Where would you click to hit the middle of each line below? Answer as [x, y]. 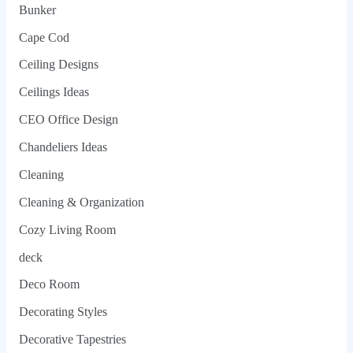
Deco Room [49, 284]
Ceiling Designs [58, 65]
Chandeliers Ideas [63, 147]
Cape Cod [44, 37]
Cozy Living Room [67, 229]
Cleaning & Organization [81, 202]
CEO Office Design [68, 120]
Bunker [37, 9]
